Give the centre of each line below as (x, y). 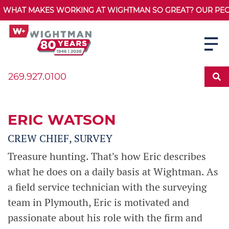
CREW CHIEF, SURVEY (60, 139)
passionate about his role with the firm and (105, 218)
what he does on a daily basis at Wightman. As (113, 172)
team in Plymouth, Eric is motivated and (98, 202)
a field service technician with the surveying (107, 187)
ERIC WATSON (62, 120)
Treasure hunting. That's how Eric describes (107, 156)
